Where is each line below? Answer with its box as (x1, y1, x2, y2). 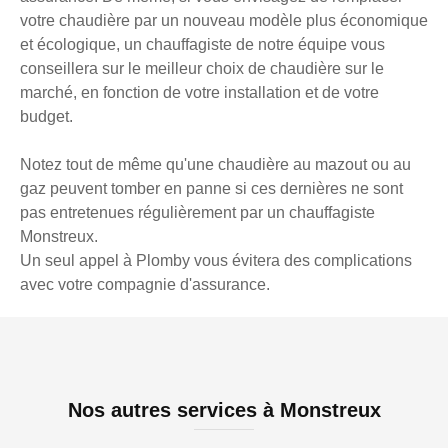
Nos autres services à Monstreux (67, 399, 381, 422)
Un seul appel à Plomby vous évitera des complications (20, 252, 412, 270)
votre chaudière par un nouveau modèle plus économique (20, 12, 428, 30)
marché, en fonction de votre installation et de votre (20, 84, 379, 102)
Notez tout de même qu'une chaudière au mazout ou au (20, 156, 411, 174)
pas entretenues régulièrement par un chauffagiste (20, 204, 375, 222)
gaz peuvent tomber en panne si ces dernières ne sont (20, 180, 403, 198)
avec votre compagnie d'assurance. (20, 276, 270, 294)
